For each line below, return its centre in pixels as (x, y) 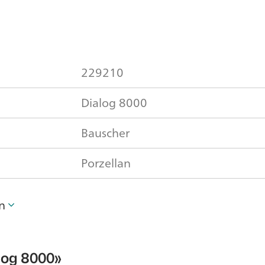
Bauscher (105, 133)
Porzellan (106, 163)
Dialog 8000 (114, 103)
